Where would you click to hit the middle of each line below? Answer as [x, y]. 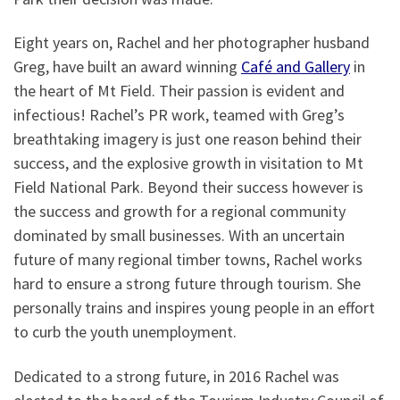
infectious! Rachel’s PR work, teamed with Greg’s [179, 115]
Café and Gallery [296, 67]
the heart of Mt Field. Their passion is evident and [179, 91]
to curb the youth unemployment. [125, 332]
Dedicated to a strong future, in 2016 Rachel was [176, 376]
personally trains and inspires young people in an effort [194, 308]
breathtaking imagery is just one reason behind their [187, 139]
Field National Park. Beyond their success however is [188, 187]
